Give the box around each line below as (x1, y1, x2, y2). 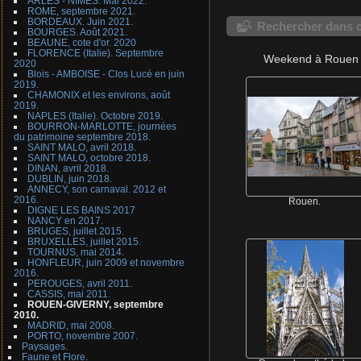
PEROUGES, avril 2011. (27, 278, 132, 289)
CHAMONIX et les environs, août (27, 89, 170, 101)
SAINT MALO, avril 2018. (27, 142, 136, 153)
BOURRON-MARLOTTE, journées (27, 121, 176, 132)
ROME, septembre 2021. (27, 6, 135, 17)
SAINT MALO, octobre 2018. (27, 152, 151, 164)
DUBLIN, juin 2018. (27, 173, 112, 185)
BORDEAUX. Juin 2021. (27, 16, 133, 27)
